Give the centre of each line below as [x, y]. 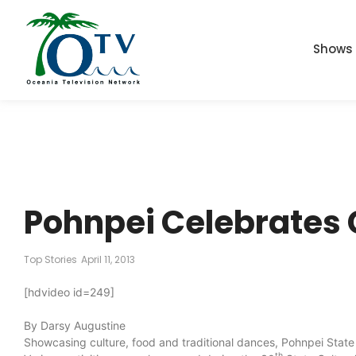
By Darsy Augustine [75, 325]
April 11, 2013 [108, 259]
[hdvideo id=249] [69, 292]
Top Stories [50, 259]
